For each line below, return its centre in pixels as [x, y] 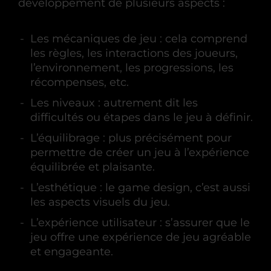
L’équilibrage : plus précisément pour [131, 138]
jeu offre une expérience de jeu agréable [141, 237]
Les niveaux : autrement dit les [114, 103]
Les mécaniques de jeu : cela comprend [139, 39]
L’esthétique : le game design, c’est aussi [140, 188]
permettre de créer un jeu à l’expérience [140, 152]
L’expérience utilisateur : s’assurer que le [140, 223]
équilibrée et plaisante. [93, 167]
